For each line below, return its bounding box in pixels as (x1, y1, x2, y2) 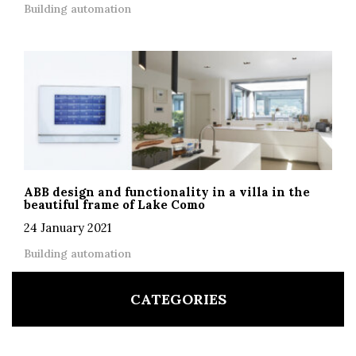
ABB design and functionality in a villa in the (24, 184, 310, 199)
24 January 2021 (24, 219, 111, 235)
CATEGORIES (130, 289, 226, 308)
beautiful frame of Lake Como (24, 196, 205, 212)
